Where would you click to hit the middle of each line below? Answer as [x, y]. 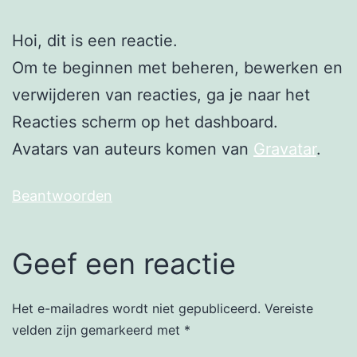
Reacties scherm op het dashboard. [145, 122]
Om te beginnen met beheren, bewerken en [177, 67]
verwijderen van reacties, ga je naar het [161, 94]
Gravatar [285, 149]
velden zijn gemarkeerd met [98, 330]
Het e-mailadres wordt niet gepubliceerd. [136, 308]
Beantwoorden [62, 195]
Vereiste [289, 308]
